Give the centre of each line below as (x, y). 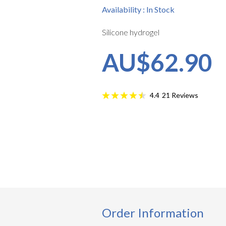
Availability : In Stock (138, 9)
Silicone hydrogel (131, 32)
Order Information (153, 213)
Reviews (184, 95)
